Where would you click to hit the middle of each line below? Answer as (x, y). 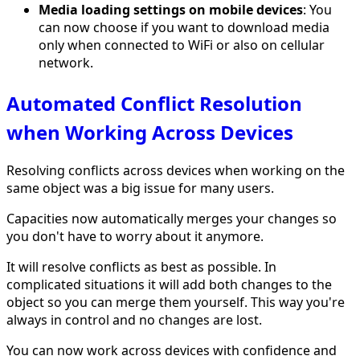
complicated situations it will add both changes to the (169, 284)
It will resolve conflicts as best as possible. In (141, 266)
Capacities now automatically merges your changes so (172, 218)
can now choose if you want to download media (184, 27)
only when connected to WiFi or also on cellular (182, 45)
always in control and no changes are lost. (134, 319)
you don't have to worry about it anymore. (135, 236)
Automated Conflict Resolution (154, 103)
